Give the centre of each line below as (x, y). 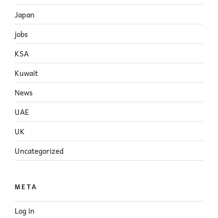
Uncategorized (39, 151)
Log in (25, 211)
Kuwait (26, 73)
